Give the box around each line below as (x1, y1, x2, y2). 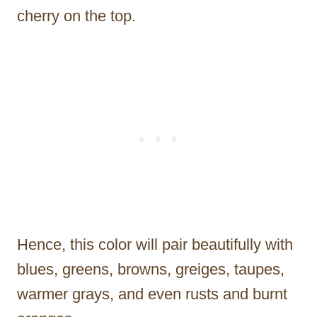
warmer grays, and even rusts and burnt (17, 285, 287, 304)
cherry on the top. (17, 7, 136, 25)
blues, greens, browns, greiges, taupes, (17, 260, 284, 279)
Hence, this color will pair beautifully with (17, 236, 293, 254)
